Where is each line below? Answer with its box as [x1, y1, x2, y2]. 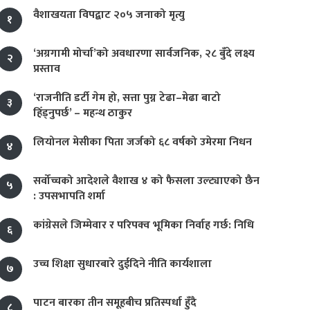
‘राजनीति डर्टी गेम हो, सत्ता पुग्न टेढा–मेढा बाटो [33, 89, 221, 107]
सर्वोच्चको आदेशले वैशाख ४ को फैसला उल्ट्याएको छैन [33, 172, 259, 190]
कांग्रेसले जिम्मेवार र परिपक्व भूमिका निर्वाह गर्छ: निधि [33, 216, 254, 235]
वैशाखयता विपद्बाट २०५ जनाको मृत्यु [33, 6, 185, 24]
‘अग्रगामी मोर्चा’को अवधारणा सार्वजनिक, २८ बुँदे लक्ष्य [33, 44, 255, 63]
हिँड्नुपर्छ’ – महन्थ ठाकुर [33, 104, 132, 122]
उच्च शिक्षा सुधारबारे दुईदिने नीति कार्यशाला [33, 255, 212, 273]
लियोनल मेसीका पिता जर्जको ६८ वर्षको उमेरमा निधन [33, 133, 252, 152]
